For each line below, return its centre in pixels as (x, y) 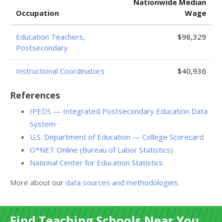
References (35, 95)
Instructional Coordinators (60, 71)
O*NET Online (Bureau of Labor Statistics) (101, 150)
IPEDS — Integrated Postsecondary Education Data (119, 111)
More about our (38, 182)
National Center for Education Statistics (96, 163)
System (43, 124)
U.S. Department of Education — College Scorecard (117, 137)
